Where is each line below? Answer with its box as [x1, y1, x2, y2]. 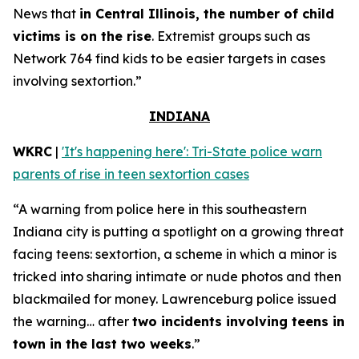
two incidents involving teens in [132, 313, 345, 329]
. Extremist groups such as [151, 28, 310, 44]
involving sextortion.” [13, 73, 142, 89]
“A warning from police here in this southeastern [13, 201, 307, 217]
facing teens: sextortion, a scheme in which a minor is [13, 246, 337, 262]
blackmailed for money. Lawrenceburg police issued [13, 291, 337, 307]
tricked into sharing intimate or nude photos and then [13, 268, 341, 284]
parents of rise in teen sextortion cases [13, 166, 249, 182]
